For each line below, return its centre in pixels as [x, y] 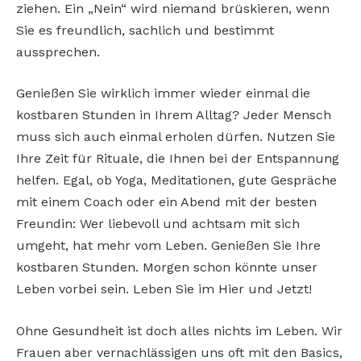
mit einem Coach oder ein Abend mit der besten [166, 202]
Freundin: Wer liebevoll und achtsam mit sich [158, 224]
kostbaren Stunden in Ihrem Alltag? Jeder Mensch [174, 115]
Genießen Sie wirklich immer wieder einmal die [163, 93]
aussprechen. [58, 52]
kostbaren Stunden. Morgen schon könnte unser [167, 268]
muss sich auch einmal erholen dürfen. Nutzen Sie [176, 137]
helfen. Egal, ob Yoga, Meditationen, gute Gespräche [176, 180]
